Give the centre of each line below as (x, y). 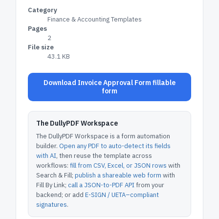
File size (41, 47)
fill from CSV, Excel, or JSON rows (118, 165)
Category (43, 10)
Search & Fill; (55, 175)
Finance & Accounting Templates (95, 19)
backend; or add (60, 195)
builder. (47, 146)
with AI (46, 156)
